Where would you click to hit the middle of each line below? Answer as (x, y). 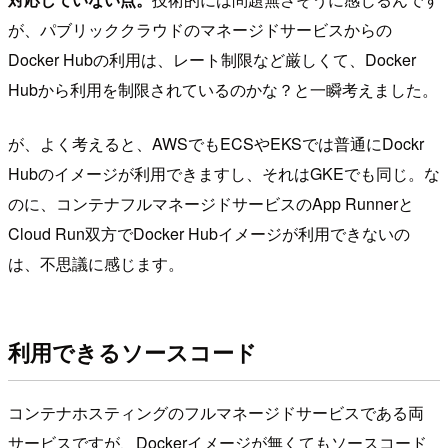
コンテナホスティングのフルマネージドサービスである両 (216, 413)
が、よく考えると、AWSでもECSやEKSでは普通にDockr (216, 144)
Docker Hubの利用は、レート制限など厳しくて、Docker (212, 60)
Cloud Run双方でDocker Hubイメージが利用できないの (209, 234)
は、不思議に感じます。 (96, 264)
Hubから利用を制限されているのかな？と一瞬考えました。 (223, 90)
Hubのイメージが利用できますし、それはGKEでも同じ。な (224, 174)
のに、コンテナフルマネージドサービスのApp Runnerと (211, 204)
